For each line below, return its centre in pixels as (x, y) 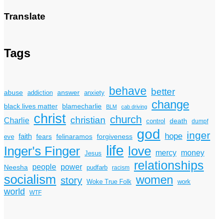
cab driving (134, 106)
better (163, 91)
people (44, 167)
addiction (40, 93)
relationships (169, 165)
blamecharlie (82, 106)
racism (121, 167)
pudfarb (97, 167)
